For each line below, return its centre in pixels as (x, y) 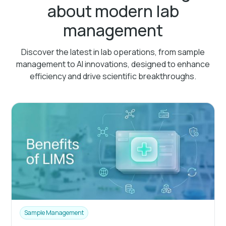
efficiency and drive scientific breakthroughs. (113, 76)
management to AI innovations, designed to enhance (113, 64)
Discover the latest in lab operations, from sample (113, 52)
